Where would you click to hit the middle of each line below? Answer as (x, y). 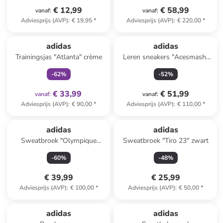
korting (71, 200)
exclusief (71, 32)
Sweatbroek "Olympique (58, 141)
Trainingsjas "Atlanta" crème (58, 57)
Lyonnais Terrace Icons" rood (58, 151)
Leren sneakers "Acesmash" (166, 57)
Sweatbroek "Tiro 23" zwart (166, 141)
